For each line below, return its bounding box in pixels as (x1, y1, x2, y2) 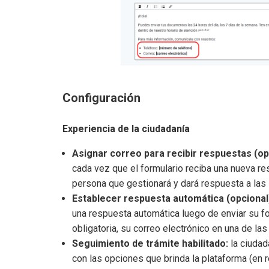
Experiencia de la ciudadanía (62, 123, 190, 135)
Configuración (62, 91, 141, 106)
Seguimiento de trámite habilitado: (72, 238, 228, 250)
